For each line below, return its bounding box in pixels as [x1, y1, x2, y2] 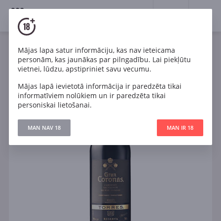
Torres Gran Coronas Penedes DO [63, 59, 157, 68]
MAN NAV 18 [27, 123, 61, 131]
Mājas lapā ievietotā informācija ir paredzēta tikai [17, 81, 182, 91]
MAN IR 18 [167, 123, 194, 131]
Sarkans [77, 50, 100, 59]
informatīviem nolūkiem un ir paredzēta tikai [17, 90, 166, 100]
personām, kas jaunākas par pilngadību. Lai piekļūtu [17, 54, 191, 64]
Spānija [151, 50, 172, 59]
